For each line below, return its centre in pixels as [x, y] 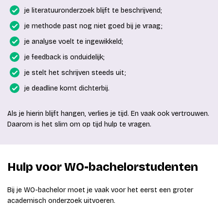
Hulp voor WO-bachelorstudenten [103, 167]
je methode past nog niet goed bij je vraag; [93, 26]
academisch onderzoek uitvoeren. [61, 201]
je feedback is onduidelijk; [64, 57]
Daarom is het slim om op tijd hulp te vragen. [79, 125]
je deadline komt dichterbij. [67, 89]
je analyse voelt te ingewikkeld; [74, 42]
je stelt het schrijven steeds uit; [75, 73]
